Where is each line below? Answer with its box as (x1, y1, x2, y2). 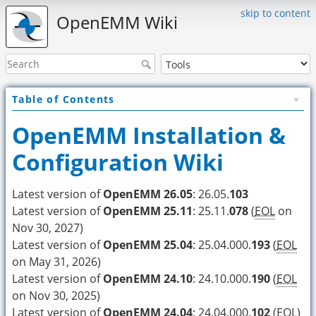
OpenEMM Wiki (56, 11, 178, 34)
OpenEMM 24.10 (103, 271, 193, 287)
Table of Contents (12, 92, 115, 107)
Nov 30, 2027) (12, 220, 83, 236)
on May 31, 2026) (12, 254, 101, 270)
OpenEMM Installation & (12, 120, 286, 151)
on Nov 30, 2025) (12, 288, 100, 304)
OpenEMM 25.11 (103, 203, 193, 219)
